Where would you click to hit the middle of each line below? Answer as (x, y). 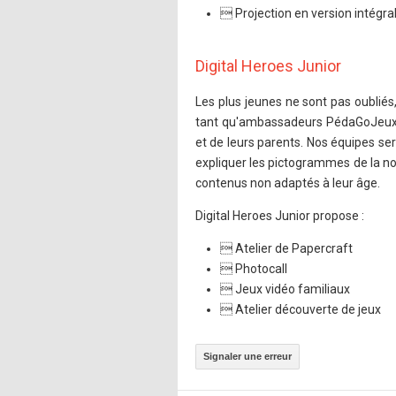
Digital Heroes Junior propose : (280, 215)
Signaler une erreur (247, 356)
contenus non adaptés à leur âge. (288, 183)
